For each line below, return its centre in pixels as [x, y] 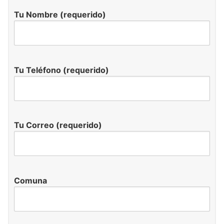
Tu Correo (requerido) [58, 125]
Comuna [30, 181]
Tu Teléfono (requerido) [61, 70]
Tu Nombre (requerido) [60, 14]
